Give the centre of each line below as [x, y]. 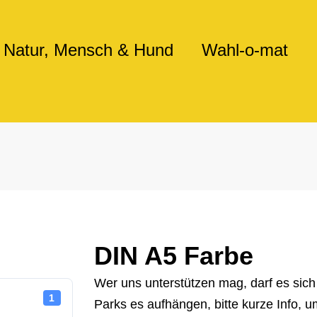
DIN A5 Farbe [174, 256]
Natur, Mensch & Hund [88, 50]
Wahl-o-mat [245, 50]
